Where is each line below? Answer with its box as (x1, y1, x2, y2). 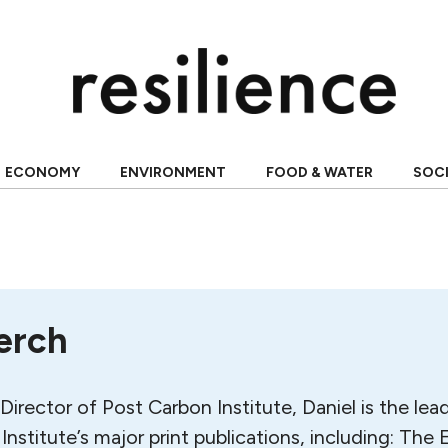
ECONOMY (4, 164, 80, 181)
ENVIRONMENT (119, 164, 226, 181)
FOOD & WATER (265, 164, 373, 181)
